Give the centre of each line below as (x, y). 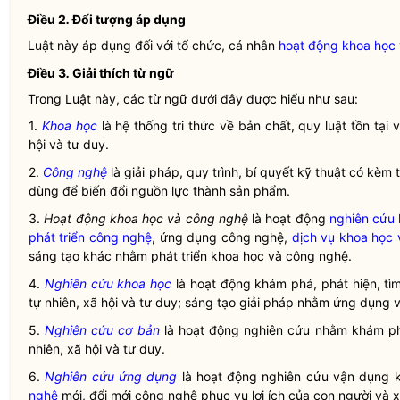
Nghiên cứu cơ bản (102, 330)
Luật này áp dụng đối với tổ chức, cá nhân (153, 45)
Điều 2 (47, 19)
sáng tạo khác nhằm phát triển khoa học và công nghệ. (190, 256)
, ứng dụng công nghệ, (222, 237)
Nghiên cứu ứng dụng (111, 376)
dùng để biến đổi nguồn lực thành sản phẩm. (159, 191)
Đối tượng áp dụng (129, 19)
